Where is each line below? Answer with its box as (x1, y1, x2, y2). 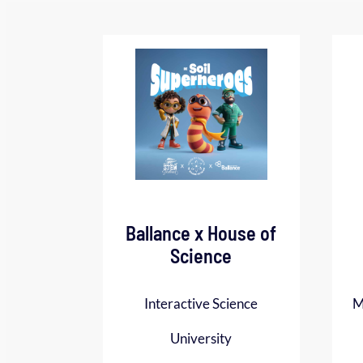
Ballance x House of (126, 221, 277, 246)
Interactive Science (144, 295, 258, 313)
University (170, 330, 233, 347)
